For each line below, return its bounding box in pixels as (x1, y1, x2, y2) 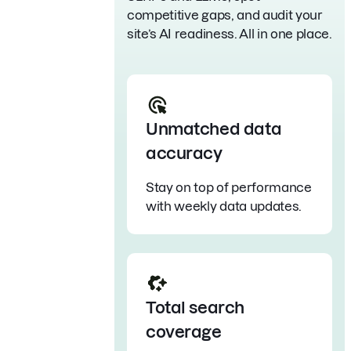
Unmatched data (146, 119, 282, 138)
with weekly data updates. (146, 198, 302, 213)
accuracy (146, 143, 223, 162)
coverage (146, 322, 222, 341)
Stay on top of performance (146, 179, 312, 194)
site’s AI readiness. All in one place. (127, 26, 332, 41)
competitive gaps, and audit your (127, 7, 323, 22)
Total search (146, 298, 244, 317)
